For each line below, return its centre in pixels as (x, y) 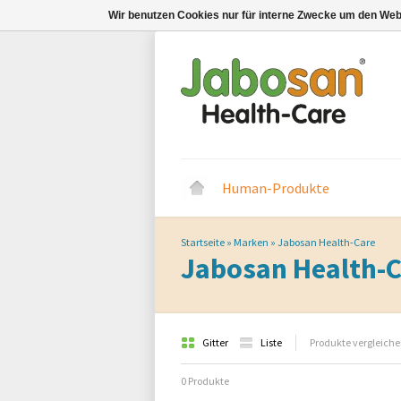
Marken (251, 242)
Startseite (203, 242)
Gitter (216, 342)
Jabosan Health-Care (326, 242)
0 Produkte (205, 381)
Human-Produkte (276, 188)
